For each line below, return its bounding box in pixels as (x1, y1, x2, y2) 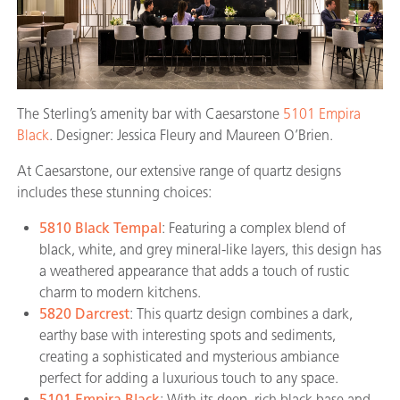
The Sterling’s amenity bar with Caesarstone (17, 105, 283, 123)
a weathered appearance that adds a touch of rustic (39, 262, 349, 280)
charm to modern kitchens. (39, 284, 201, 302)
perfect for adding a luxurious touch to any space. (39, 370, 338, 387)
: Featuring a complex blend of (162, 220, 346, 237)
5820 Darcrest (39, 305, 129, 323)
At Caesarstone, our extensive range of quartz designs (17, 162, 341, 180)
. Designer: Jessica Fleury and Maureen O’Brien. (49, 127, 333, 145)
